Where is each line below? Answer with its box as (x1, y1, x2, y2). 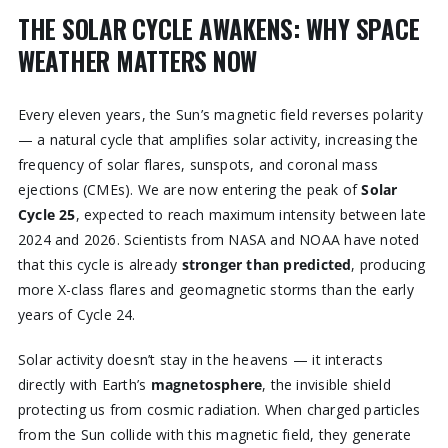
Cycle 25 (17, 205, 76, 225)
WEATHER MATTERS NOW (17, 43, 258, 80)
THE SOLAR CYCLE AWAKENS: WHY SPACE (17, 11, 420, 48)
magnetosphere (150, 375, 263, 395)
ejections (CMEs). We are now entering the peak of (17, 180, 362, 200)
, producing (351, 255, 426, 275)
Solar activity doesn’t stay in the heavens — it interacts (17, 350, 383, 370)
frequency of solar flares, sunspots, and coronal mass (17, 155, 379, 175)
